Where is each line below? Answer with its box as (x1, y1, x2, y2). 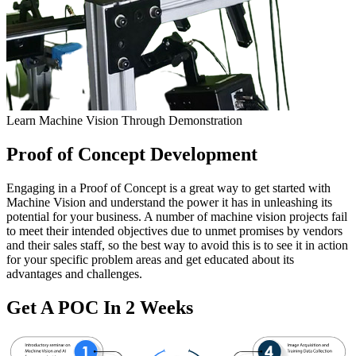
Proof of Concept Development (6, 143, 257, 164)
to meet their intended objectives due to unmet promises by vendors (6, 223, 342, 238)
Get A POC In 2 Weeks (6, 296, 193, 318)
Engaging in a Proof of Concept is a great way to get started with (6, 180, 331, 195)
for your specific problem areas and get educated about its (6, 252, 294, 266)
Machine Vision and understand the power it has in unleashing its (6, 195, 332, 209)
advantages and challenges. (6, 266, 142, 281)
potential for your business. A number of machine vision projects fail (6, 209, 347, 223)
